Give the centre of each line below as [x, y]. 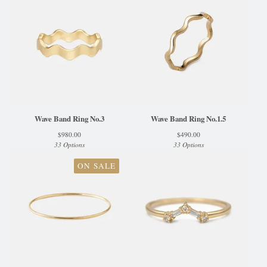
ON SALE [97, 166]
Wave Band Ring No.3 [69, 119]
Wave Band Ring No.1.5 [188, 119]
